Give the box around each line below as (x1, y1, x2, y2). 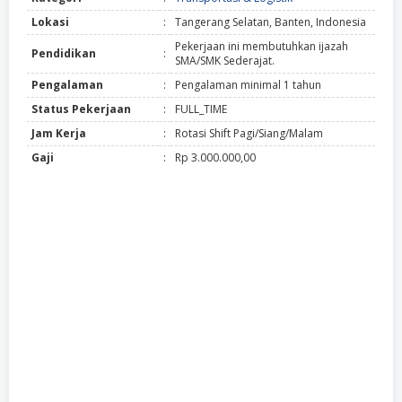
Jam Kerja (31, 126, 86, 142)
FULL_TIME (175, 101, 227, 118)
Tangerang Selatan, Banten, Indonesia (175, 14, 366, 31)
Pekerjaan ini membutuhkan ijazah (175, 39, 348, 55)
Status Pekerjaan (31, 101, 131, 118)
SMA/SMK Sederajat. (175, 53, 275, 69)
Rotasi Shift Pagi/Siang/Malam (175, 126, 323, 142)
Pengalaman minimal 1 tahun (175, 77, 321, 93)
